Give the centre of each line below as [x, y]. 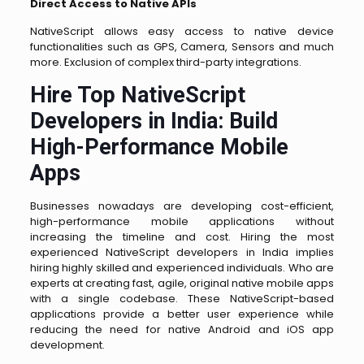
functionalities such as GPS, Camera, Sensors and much [182, 46]
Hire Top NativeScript [137, 95]
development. [68, 344]
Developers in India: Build [154, 121]
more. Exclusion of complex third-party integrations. [165, 62]
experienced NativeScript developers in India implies [182, 252]
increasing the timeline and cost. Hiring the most [182, 236]
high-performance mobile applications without [182, 221]
